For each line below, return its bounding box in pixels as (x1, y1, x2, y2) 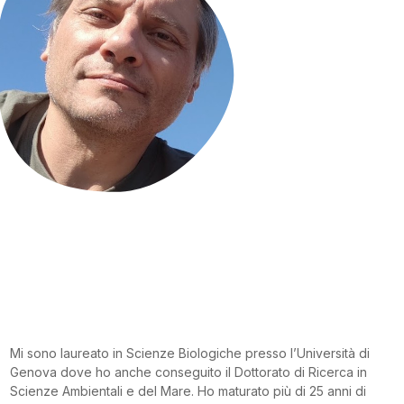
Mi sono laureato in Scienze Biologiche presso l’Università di (9, 345, 370, 362)
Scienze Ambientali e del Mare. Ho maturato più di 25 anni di (9, 383, 366, 399)
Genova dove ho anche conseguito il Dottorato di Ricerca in (9, 364, 367, 381)
